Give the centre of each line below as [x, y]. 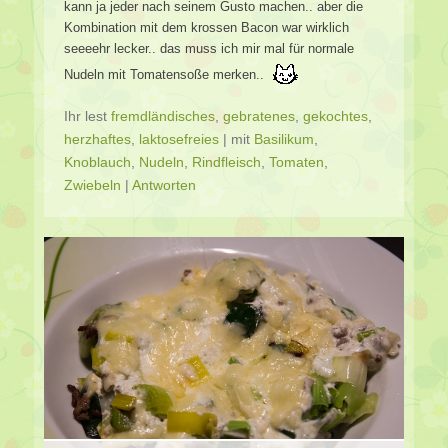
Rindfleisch [226, 161]
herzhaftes [97, 138]
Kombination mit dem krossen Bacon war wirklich [206, 27]
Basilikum [284, 138]
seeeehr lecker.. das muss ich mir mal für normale [209, 48]
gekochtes [335, 115]
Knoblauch [97, 161]
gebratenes [259, 115]
